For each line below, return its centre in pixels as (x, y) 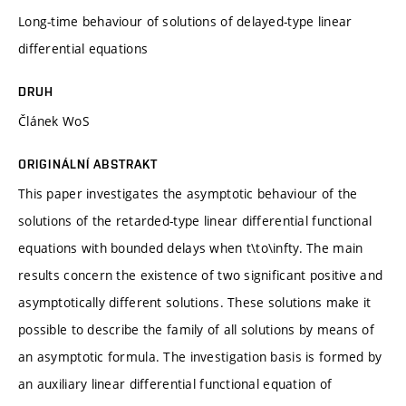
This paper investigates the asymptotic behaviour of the (188, 193)
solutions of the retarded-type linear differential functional (195, 220)
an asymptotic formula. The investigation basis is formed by (200, 356)
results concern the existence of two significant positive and (201, 275)
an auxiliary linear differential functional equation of (175, 383)
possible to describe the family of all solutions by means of (196, 329)
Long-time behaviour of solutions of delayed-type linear (185, 21)
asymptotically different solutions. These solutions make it (195, 302)
